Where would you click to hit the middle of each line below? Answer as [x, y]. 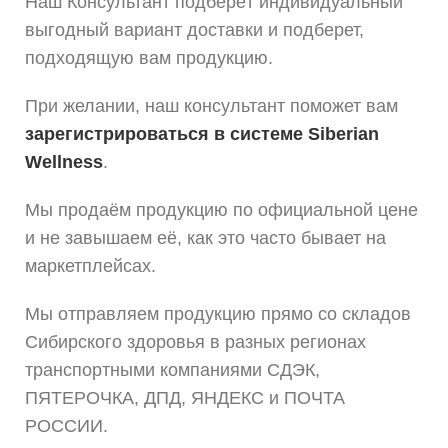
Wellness [64, 162]
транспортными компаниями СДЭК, [172, 370]
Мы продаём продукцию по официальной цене [221, 210]
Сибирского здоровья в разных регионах [195, 342]
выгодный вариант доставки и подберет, [194, 30]
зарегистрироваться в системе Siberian [202, 134]
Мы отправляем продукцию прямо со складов [218, 314]
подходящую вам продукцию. [149, 58]
